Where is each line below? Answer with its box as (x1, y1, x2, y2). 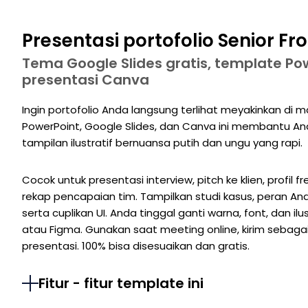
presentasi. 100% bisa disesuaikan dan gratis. (22, 239, 250, 254)
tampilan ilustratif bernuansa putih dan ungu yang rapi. (22, 135, 302, 151)
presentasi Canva (22, 70, 149, 90)
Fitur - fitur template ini (38, 274, 203, 294)
